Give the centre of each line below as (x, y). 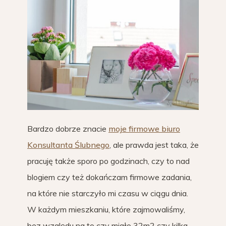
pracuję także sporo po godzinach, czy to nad (108, 161)
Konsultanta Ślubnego (68, 145)
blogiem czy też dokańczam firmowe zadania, (109, 177)
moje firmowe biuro (144, 129)
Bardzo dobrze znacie (68, 129)
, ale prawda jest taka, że (154, 145)
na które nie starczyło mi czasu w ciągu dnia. (108, 193)
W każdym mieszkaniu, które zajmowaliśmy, (106, 210)
